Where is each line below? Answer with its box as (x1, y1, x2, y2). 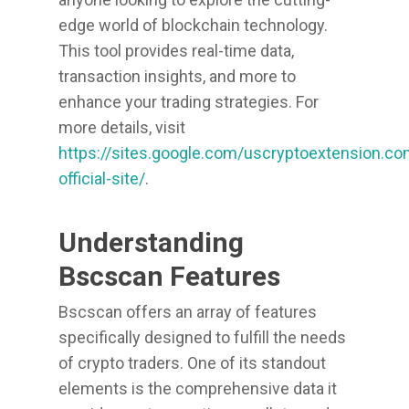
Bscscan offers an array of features (58, 302, 317, 321)
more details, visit (58, 118, 185, 137)
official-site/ (58, 169, 145, 188)
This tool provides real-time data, (58, 41, 294, 60)
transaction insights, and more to (58, 67, 296, 86)
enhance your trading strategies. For (58, 92, 319, 111)
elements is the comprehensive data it (58, 379, 337, 398)
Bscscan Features (58, 260, 280, 292)
